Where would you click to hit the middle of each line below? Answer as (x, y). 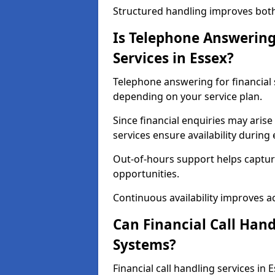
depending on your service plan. (188, 96)
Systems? (145, 245)
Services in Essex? (173, 58)
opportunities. (146, 174)
